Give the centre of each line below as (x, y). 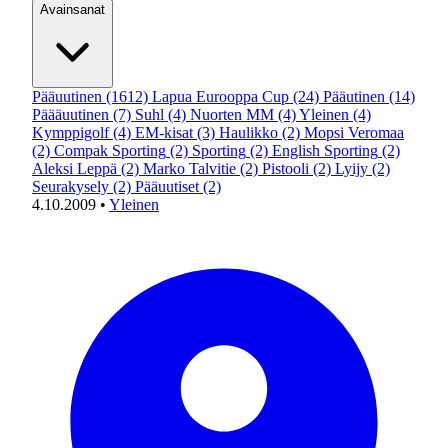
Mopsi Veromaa (354, 132)
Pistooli (285, 168)
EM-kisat (164, 132)
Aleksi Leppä (74, 168)
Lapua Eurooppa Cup (220, 96)
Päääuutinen (70, 114)
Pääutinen (354, 96)
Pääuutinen (67, 96)
